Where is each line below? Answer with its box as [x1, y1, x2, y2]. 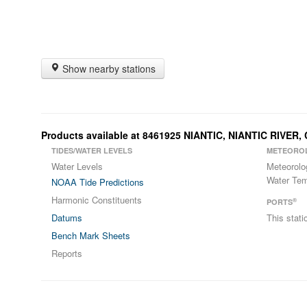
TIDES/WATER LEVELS [51, 145, 132, 156]
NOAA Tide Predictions [51, 175, 144, 188]
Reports [51, 247, 82, 260]
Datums [51, 211, 82, 224]
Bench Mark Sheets [51, 229, 130, 242]
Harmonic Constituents [51, 193, 142, 206]
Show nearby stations [60, 62, 156, 75]
